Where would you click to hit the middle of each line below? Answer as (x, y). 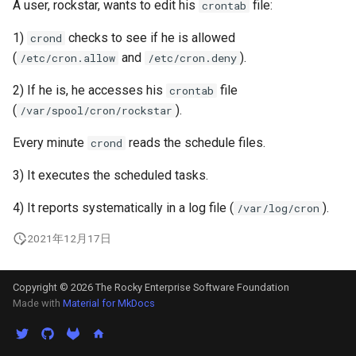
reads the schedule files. (195, 142)
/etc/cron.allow (68, 58)
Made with (38, 303)
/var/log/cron (278, 208)
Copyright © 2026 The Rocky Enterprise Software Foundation (151, 287)
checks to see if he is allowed (150, 37)
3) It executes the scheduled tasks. (110, 175)
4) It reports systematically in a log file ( (123, 207)
